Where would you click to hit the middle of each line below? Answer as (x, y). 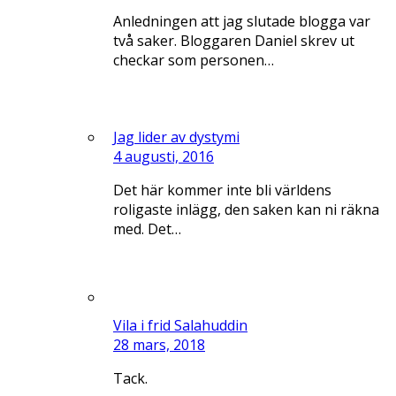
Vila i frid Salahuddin (180, 325)
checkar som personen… (194, 60)
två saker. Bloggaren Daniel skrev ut (234, 40)
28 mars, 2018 (159, 344)
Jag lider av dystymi (176, 137)
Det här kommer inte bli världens (222, 190)
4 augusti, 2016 (164, 156)
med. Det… (147, 228)
